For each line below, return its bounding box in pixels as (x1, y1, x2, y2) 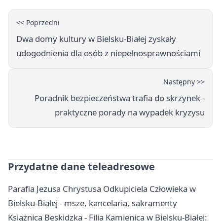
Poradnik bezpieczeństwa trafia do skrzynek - (35, 92, 205, 104)
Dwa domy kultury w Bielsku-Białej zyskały (16, 33, 176, 45)
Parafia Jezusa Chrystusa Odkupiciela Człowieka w (8, 183, 196, 195)
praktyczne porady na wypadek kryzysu (55, 107, 205, 118)
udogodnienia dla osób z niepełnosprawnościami (16, 47, 200, 59)
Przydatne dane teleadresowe (8, 160, 155, 174)
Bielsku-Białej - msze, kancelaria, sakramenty (8, 197, 177, 209)
